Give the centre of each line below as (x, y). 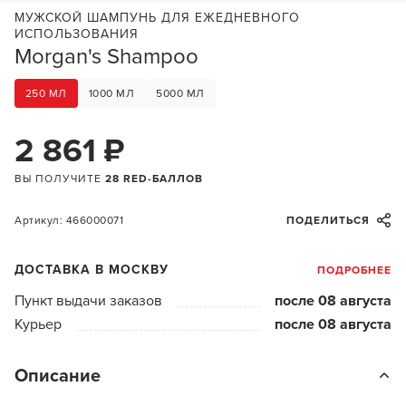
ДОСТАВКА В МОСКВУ (92, 270)
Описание (58, 376)
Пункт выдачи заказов (88, 301)
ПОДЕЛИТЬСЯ (328, 220)
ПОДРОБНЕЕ (354, 270)
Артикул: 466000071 (69, 220)
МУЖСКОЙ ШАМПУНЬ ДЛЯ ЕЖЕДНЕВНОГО (157, 18)
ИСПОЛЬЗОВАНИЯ (77, 34)
